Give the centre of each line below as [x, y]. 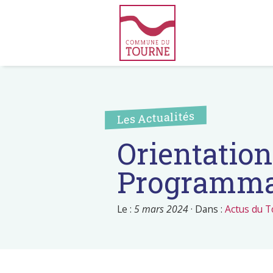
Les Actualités [156, 118]
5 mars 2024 [161, 209]
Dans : [210, 209]
